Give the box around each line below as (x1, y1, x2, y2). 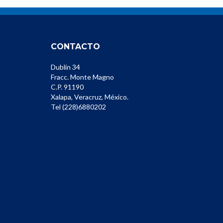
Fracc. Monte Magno (51, 73, 114, 81)
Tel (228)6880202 (51, 103, 106, 111)
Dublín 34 (51, 63, 80, 71)
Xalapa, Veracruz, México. (51, 93, 128, 101)
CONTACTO (51, 42, 100, 51)
